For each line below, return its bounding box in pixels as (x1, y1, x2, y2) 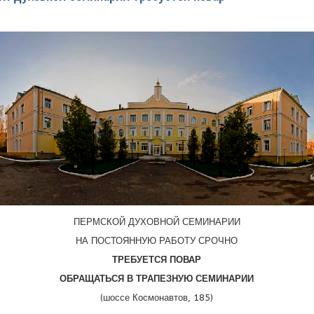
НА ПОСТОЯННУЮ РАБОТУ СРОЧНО (76, 235, 238, 246)
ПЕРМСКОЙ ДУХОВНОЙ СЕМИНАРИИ (73, 217, 240, 227)
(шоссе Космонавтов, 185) (100, 292, 214, 303)
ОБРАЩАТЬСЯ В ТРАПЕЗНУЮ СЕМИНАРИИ (60, 273, 254, 284)
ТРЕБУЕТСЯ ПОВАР (112, 254, 202, 265)
